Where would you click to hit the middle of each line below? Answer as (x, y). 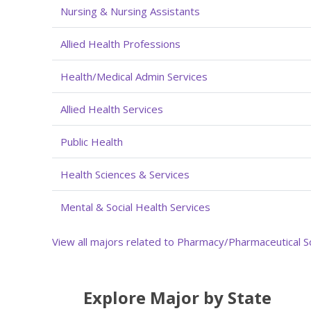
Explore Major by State (177, 297)
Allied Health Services (112, 109)
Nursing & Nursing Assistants (130, 11)
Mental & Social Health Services (135, 207)
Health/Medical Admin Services (134, 76)
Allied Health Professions (120, 43)
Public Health (92, 141)
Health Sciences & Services (125, 174)
